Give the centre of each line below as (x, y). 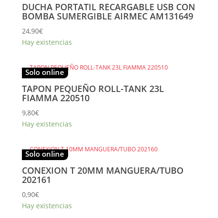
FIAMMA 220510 (55, 98)
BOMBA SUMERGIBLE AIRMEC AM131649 (107, 16)
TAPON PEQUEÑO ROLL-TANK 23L (93, 88)
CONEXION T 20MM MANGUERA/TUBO (102, 171)
